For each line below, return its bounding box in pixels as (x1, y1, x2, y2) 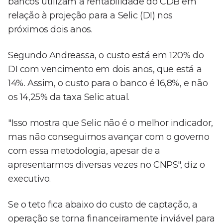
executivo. (8, 173, 51, 185)
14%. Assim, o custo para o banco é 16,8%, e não (8, 78, 208, 89)
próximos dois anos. (8, 24, 93, 35)
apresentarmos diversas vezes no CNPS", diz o (8, 159, 205, 171)
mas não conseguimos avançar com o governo (8, 131, 210, 143)
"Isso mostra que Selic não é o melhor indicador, (8, 117, 213, 129)
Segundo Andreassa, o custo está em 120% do (8, 50, 204, 61)
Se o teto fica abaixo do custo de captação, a (8, 199, 198, 211)
